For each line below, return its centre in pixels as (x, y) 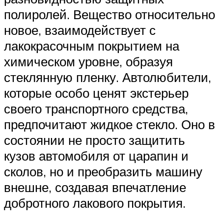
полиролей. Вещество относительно (110, 14)
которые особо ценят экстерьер (96, 93)
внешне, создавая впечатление (95, 187)
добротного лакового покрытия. (95, 203)
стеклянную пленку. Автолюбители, (108, 77)
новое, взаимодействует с (80, 30)
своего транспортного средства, (96, 109)
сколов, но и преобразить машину (103, 172)
